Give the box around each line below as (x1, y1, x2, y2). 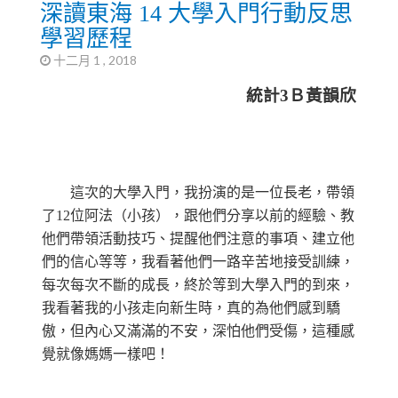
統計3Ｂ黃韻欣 (246, 85, 357, 105)
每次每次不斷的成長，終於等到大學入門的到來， (41, 276, 354, 292)
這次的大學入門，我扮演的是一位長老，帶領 (41, 184, 354, 200)
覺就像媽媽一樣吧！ (41, 346, 170, 362)
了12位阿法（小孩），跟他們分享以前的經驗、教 (41, 207, 354, 223)
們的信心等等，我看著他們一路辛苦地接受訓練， (41, 253, 354, 269)
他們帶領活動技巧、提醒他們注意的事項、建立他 (41, 230, 354, 246)
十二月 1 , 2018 (50, 52, 142, 68)
